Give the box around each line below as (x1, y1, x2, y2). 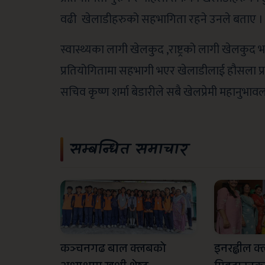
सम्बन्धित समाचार (70, 137, 188, 161)
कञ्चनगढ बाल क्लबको (60, 240, 166, 261)
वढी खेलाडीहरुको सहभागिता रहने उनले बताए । (60, 9, 263, 30)
